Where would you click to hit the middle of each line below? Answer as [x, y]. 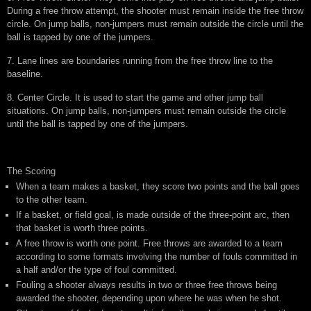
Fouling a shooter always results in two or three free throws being [146, 285]
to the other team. [52, 200]
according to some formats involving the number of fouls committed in [157, 257]
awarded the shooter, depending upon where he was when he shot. [149, 299]
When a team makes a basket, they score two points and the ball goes [158, 187]
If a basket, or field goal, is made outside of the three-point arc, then [153, 215]
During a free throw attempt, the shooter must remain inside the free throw [155, 11]
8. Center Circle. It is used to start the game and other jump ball [135, 98]
